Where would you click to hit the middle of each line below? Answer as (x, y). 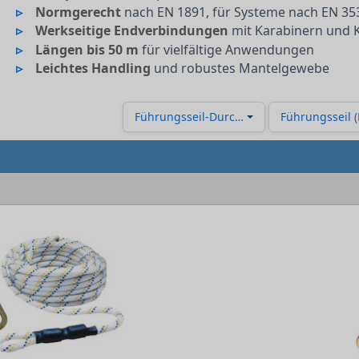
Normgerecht (79, 12)
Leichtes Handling (93, 69)
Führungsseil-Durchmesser (208, 117)
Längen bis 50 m (87, 49)
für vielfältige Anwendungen (227, 49)
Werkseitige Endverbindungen (132, 31)
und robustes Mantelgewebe (240, 69)
